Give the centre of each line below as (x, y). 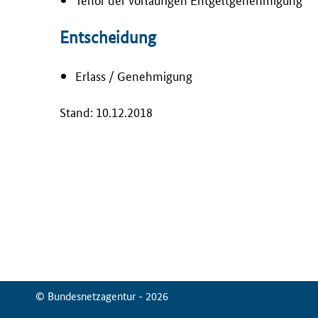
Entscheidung (108, 38)
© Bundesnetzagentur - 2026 (102, 296)
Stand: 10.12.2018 (106, 112)
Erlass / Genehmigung (134, 76)
